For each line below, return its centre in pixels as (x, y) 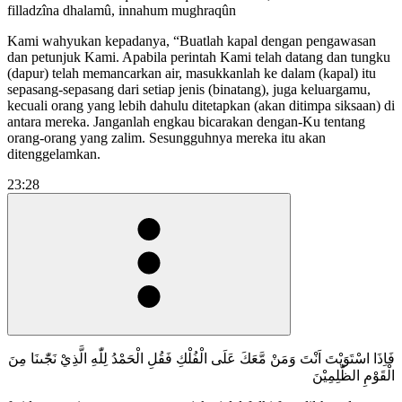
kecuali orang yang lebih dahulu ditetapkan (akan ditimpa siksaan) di (201, 105)
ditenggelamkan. (54, 153)
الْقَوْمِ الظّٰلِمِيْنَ (354, 375)
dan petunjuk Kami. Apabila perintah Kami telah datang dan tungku (199, 57)
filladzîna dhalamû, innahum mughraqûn (122, 10)
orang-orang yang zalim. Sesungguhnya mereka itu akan (166, 137)
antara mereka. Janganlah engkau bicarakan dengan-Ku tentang (186, 121)
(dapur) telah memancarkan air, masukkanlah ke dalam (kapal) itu (192, 73)
